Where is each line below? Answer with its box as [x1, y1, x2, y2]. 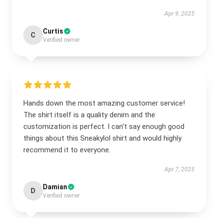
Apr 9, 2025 [164, 10, 195, 17]
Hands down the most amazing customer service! [23, 99, 185, 108]
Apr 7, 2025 [164, 166, 195, 173]
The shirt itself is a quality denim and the [23, 110, 155, 119]
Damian [43, 183, 67, 191]
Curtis [43, 27, 63, 35]
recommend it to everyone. [23, 145, 110, 154]
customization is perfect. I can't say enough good [23, 122, 184, 131]
